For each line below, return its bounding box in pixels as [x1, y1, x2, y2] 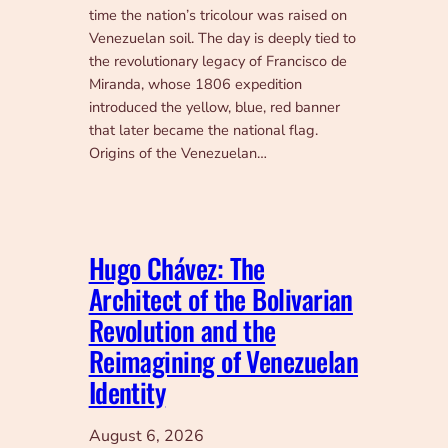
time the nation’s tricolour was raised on [88, 5, 347, 26]
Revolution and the [88, 310, 276, 351]
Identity [88, 372, 166, 413]
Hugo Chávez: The [88, 248, 265, 289]
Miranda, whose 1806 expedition [88, 74, 302, 95]
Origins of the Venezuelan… [88, 143, 267, 164]
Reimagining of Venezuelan [88, 341, 359, 382]
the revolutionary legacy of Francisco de [88, 51, 347, 72]
